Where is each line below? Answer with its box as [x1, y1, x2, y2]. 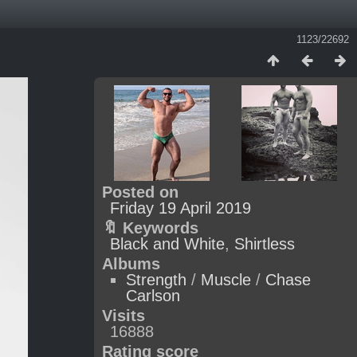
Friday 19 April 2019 [110, 199, 251, 217]
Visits [102, 307, 145, 324]
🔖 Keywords [102, 219, 198, 237]
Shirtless [234, 235, 295, 253]
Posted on [102, 183, 178, 201]
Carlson [126, 287, 180, 304]
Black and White [110, 235, 225, 253]
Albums [102, 255, 160, 273]
